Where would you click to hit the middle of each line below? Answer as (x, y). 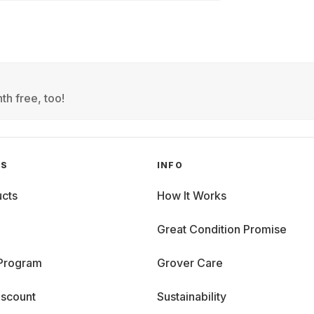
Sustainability (192, 296)
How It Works (192, 196)
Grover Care (190, 263)
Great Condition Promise (222, 229)
